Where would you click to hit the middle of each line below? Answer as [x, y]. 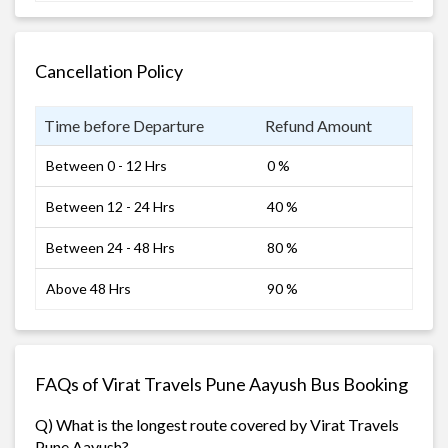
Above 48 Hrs [88, 288]
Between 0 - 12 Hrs [106, 165]
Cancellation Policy [109, 70]
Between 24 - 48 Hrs [110, 247]
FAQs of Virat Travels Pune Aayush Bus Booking [221, 383]
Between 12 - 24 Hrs [110, 206]
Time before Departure [124, 125]
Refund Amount [318, 125]
